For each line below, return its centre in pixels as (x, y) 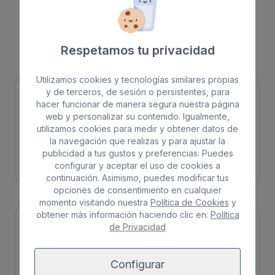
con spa (192, 41)
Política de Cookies (189, 202)
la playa (77, 41)
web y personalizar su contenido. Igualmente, (137, 116)
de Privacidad (137, 227)
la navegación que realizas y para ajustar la (137, 141)
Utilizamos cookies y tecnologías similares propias (137, 79)
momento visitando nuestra (95, 202)
